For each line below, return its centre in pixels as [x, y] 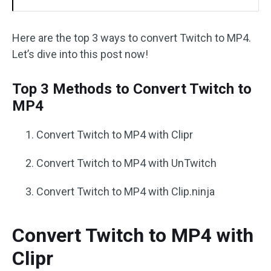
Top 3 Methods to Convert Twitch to [132, 89]
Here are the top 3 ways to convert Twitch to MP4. [132, 38]
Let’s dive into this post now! [80, 54]
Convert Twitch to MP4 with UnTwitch [126, 163]
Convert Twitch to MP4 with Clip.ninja [126, 191]
